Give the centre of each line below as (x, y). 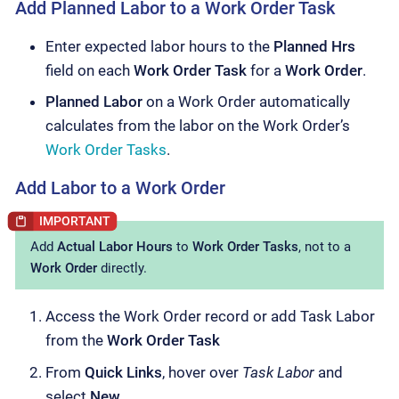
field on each (90, 70)
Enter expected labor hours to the (159, 46)
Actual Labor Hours (115, 247)
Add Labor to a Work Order (120, 189)
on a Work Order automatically (246, 102)
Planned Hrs (314, 46)
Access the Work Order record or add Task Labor (210, 317)
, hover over (202, 372)
